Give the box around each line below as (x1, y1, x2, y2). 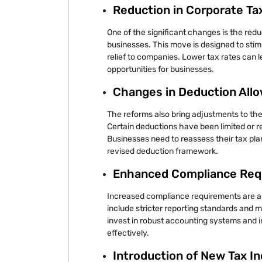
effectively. (107, 227, 149, 238)
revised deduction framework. (107, 146, 218, 156)
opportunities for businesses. (107, 64, 214, 74)
